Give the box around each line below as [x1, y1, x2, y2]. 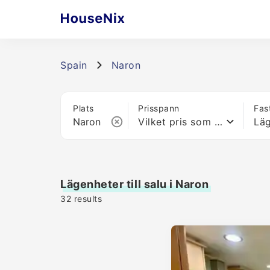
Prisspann [138, 103, 180, 113]
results [71, 193, 102, 204]
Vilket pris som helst [214, 116, 222, 128]
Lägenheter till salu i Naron [60, 178, 209, 190]
